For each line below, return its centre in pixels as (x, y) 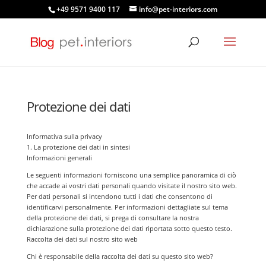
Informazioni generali (59, 158)
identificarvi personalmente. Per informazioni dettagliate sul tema (127, 207)
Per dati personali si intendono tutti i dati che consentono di (119, 196)
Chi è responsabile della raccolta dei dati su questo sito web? (120, 256)
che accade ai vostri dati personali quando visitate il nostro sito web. (132, 186)
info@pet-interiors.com (178, 9)
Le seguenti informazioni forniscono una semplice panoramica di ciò (131, 175)
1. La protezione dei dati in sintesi (78, 147)
